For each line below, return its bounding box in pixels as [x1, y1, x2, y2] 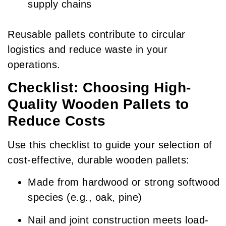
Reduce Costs [8, 113, 105, 129]
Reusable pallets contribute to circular [8, 28, 186, 40]
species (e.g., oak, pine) [28, 192, 142, 203]
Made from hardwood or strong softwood [28, 177, 220, 188]
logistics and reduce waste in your [8, 43, 167, 55]
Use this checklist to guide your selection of [8, 139, 212, 151]
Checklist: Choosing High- [8, 80, 191, 96]
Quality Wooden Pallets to [8, 96, 189, 112]
